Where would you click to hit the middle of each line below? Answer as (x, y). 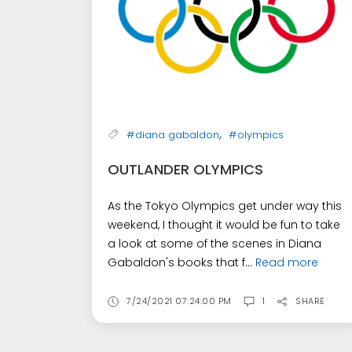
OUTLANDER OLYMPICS (185, 169)
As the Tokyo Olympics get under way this (225, 205)
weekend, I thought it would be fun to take (224, 224)
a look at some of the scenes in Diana (214, 243)
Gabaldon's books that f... (181, 262)
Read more (287, 262)
